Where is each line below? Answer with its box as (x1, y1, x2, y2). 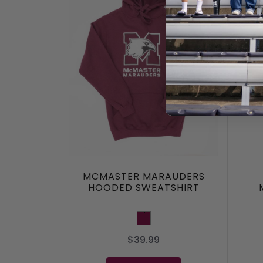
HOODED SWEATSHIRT (87, 181, 200, 195)
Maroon (143, 211, 163, 218)
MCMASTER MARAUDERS (82, 170, 205, 184)
